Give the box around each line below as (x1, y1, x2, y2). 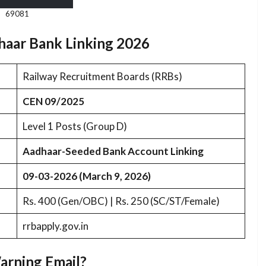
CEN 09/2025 (22, 94, 84, 107)
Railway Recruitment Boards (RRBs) (22, 69, 182, 83)
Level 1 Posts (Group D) (22, 119, 127, 132)
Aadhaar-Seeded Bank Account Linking (22, 144, 204, 157)
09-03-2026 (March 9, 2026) (22, 169, 151, 182)
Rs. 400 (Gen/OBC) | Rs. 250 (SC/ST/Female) (22, 194, 220, 207)
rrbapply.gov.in (22, 219, 88, 232)
